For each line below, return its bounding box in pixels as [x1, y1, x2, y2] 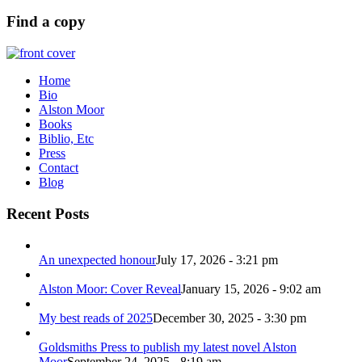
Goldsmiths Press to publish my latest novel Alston [39, 339, 297, 354]
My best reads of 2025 [39, 310, 153, 325]
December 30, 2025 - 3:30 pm [153, 310, 306, 325]
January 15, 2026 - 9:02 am [181, 281, 321, 296]
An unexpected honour [39, 252, 156, 267]
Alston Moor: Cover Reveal [39, 281, 181, 296]
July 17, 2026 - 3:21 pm [156, 252, 278, 267]
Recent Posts [6, 204, 89, 222]
